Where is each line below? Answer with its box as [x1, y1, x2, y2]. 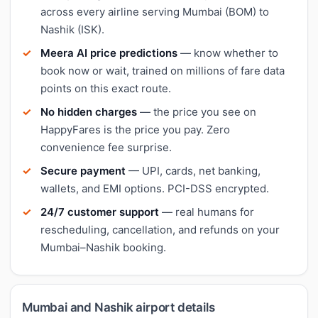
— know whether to [177, 45, 278, 60]
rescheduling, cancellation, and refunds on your [40, 222, 280, 236]
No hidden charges [40, 104, 137, 119]
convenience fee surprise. [40, 140, 172, 154]
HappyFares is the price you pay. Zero [40, 122, 230, 136]
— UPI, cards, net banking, [126, 163, 261, 177]
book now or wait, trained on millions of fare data [40, 63, 285, 77]
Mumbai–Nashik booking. [40, 240, 166, 254]
